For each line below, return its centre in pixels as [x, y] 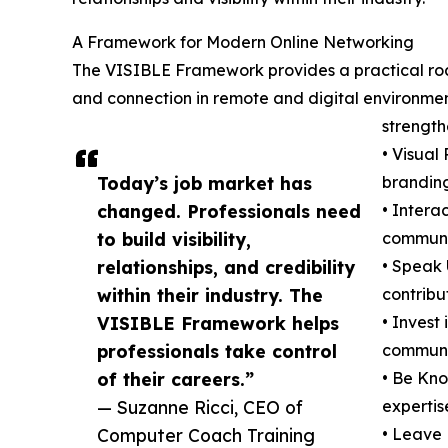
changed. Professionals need [229, 211]
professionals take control [217, 351]
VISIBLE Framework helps [218, 323]
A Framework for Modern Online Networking [243, 42]
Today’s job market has [204, 183]
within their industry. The [210, 295]
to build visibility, [174, 239]
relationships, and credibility [226, 267]
